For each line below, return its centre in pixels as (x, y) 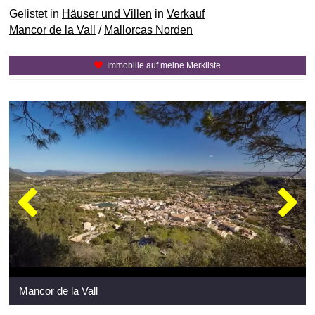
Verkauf (186, 14)
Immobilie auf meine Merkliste (164, 65)
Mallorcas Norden (148, 30)
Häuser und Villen (107, 14)
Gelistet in (36, 14)
